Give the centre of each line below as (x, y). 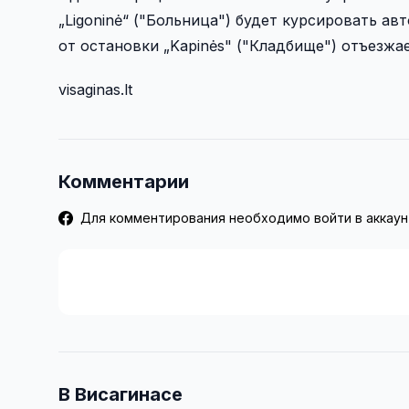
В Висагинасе (121, 394)
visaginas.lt (95, 89)
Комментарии (124, 181)
